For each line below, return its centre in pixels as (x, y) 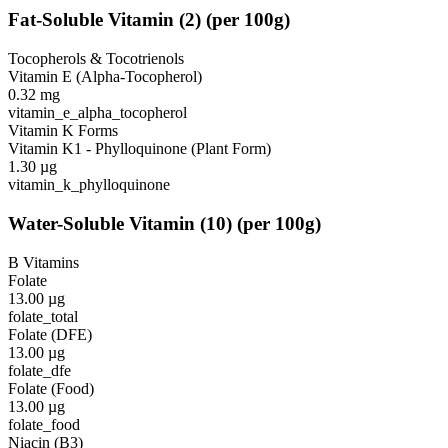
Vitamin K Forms (63, 131)
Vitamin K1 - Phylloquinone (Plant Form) (139, 149)
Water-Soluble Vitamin (101, 223)
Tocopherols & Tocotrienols (96, 59)
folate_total (43, 316)
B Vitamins (43, 262)
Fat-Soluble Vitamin (91, 20)
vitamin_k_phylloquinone (89, 185)
